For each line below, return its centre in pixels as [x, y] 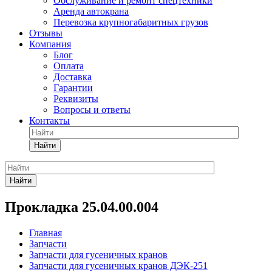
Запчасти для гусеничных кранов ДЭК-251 [118, 265]
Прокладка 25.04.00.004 [82, 207]
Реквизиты [76, 99]
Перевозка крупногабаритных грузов [131, 22]
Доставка [73, 77]
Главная [46, 233]
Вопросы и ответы [92, 110]
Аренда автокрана [91, 11]
